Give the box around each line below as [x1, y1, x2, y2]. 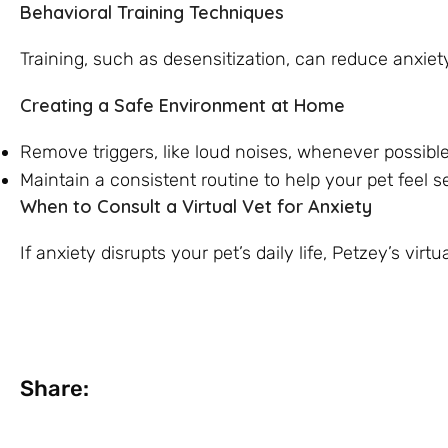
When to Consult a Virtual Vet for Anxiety [20, 194, 372, 218]
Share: [20, 375, 89, 403]
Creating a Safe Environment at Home [20, 93, 345, 117]
